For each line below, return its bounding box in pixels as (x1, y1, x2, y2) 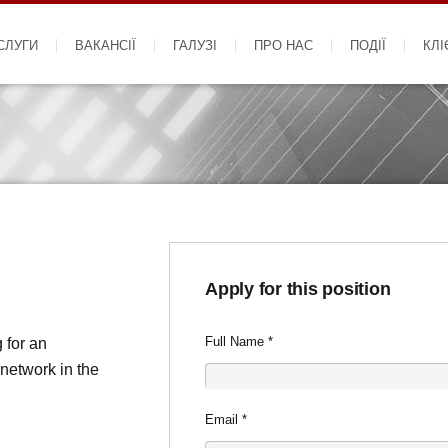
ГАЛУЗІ (173, 39, 217, 53)
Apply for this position (205, 279, 391, 299)
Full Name (205, 334, 268, 349)
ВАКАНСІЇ (75, 39, 136, 53)
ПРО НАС (254, 39, 313, 53)
